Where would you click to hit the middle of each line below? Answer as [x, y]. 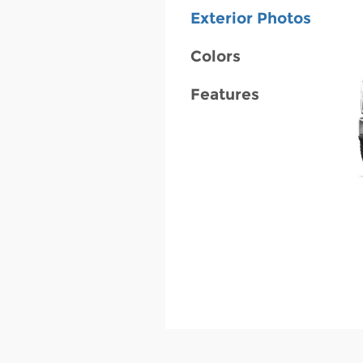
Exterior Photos [250, 19]
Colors [215, 57]
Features [224, 95]
